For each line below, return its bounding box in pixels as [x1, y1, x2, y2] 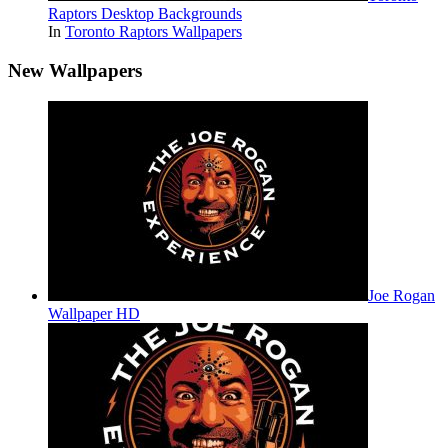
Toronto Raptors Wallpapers [65, 23, 242, 41]
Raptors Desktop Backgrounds [48, 5, 242, 23]
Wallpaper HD [48, 304, 140, 322]
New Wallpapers [8, 59, 142, 81]
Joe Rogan [368, 286, 435, 304]
